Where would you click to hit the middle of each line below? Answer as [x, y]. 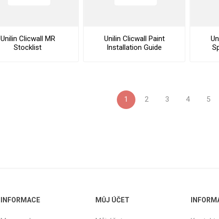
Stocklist [28, 47]
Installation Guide [134, 47]
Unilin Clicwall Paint [134, 38]
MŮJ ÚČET [113, 200]
